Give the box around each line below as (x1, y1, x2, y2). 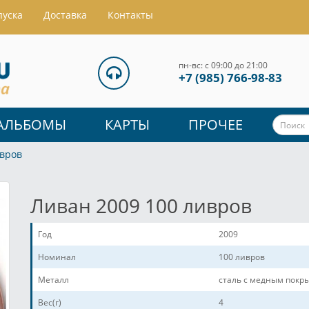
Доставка (43, 8, 87, 21)
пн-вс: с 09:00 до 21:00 (179, 59, 268, 71)
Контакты (108, 8, 153, 21)
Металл (38, 274, 69, 286)
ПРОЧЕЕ (188, 115, 243, 134)
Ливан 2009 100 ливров (30, 192, 252, 219)
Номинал (38, 251, 76, 263)
